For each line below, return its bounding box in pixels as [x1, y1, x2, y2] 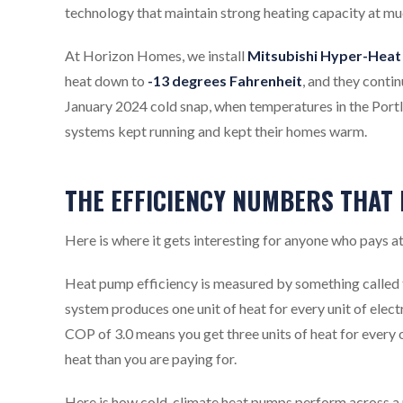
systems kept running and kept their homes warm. [65, 121, 367, 139]
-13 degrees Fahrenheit [148, 71, 302, 89]
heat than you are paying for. [65, 349, 237, 367]
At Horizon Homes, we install [65, 46, 247, 64]
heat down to [65, 71, 148, 89]
